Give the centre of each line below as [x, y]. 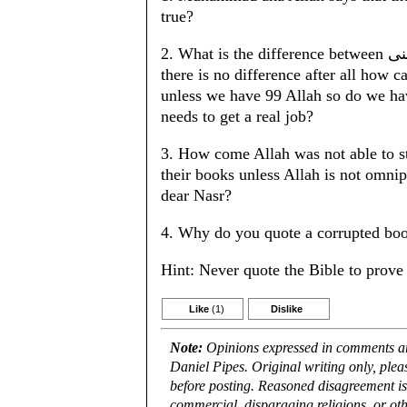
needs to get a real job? [237, 116]
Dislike [287, 309]
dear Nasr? [196, 195]
